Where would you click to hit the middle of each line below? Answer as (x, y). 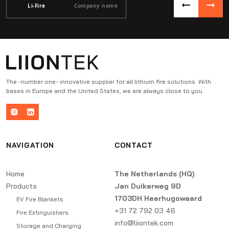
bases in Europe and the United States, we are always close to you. (105, 91)
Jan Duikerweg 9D (147, 186)
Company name (96, 5)
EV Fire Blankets (40, 199)
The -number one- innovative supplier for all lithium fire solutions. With (109, 82)
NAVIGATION (30, 145)
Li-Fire (37, 5)
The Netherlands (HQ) (154, 174)
